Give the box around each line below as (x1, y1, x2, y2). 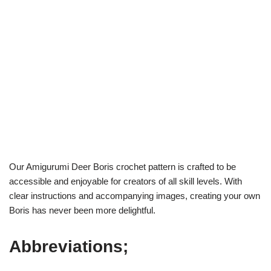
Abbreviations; (9, 237, 128, 256)
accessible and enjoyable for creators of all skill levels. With (9, 176, 242, 186)
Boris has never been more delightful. (9, 205, 155, 215)
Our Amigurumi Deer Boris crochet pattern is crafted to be (9, 162, 236, 172)
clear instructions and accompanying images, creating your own (9, 191, 260, 201)
